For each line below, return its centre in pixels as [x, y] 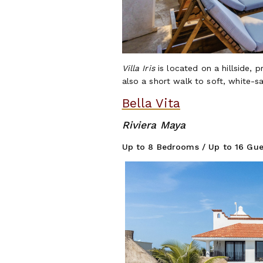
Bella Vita [151, 103]
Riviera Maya [154, 125]
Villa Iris [140, 68]
